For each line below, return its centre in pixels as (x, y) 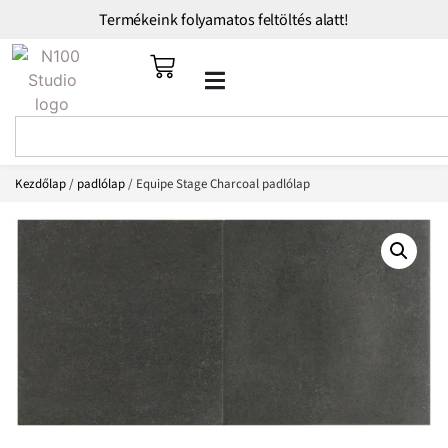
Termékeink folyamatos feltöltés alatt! (224, 20)
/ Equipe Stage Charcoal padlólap (217, 184)
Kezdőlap (40, 184)
